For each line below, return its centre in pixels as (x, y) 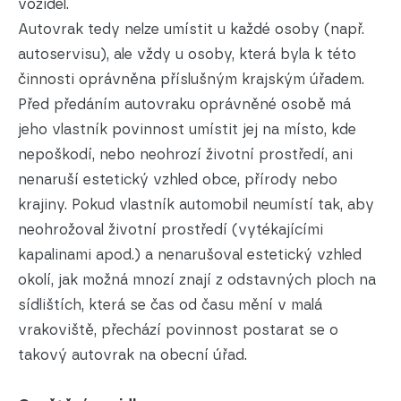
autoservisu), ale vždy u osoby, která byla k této (187, 54)
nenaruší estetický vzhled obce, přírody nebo (178, 179)
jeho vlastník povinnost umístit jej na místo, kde (187, 129)
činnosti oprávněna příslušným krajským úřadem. (191, 79)
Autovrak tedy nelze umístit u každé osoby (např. (191, 29)
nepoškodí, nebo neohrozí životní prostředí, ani (185, 154)
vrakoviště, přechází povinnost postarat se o (178, 330)
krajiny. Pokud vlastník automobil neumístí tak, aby (196, 205)
